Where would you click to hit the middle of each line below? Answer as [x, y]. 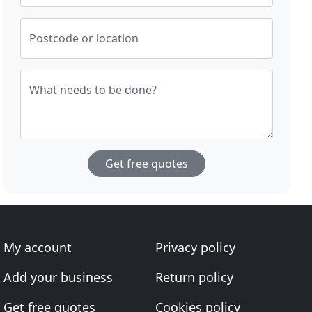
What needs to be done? [93, 90]
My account [38, 247]
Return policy [194, 277]
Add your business [58, 277]
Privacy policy [195, 247]
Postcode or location [84, 38]
